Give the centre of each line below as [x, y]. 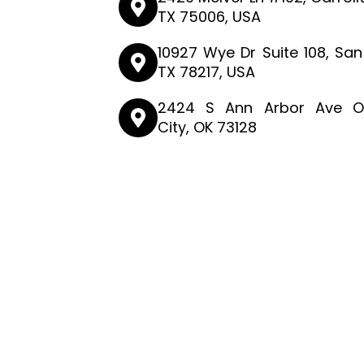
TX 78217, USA [207, 72]
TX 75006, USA [210, 17]
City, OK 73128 [208, 128]
